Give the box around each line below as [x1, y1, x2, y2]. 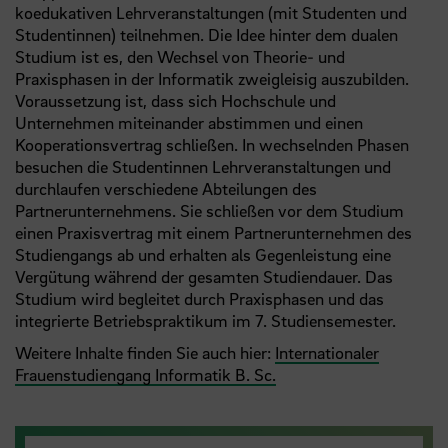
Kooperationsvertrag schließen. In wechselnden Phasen [15, 133, 409, 155]
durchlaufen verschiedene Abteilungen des [15, 177, 317, 199]
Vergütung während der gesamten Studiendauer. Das [15, 265, 393, 287]
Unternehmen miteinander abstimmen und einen [15, 111, 363, 133]
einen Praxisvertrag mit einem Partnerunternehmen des [15, 221, 412, 243]
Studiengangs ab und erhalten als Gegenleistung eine [15, 243, 391, 265]
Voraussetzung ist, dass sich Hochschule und [15, 89, 336, 111]
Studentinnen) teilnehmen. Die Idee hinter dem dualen [15, 23, 398, 45]
